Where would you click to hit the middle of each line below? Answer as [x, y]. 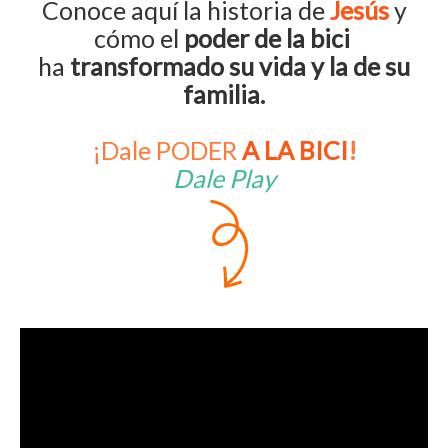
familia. [224, 94]
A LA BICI [292, 150]
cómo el [138, 38]
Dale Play [224, 178]
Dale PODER [168, 150]
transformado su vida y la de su [240, 66]
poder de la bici [266, 38]
